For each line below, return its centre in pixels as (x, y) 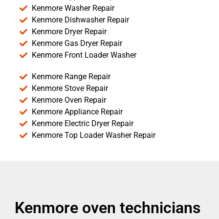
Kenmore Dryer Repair (69, 31)
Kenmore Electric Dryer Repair (83, 123)
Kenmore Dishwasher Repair (80, 20)
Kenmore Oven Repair (69, 100)
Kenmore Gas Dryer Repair (77, 43)
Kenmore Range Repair (71, 76)
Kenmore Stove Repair (70, 88)
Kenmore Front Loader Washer (84, 55)
